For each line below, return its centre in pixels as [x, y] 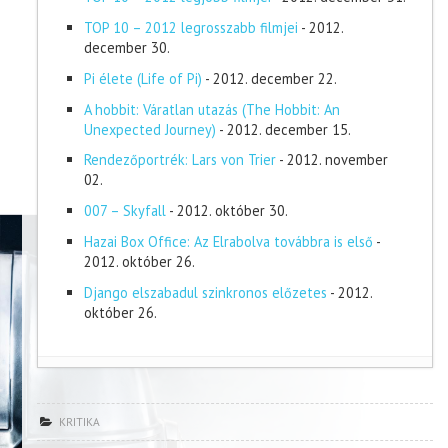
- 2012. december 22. [271, 78]
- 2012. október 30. [228, 211]
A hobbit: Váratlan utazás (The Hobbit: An [212, 109]
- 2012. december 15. [285, 129]
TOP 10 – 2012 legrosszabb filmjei [191, 27]
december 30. [127, 47]
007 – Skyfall [125, 211]
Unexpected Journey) [150, 129]
